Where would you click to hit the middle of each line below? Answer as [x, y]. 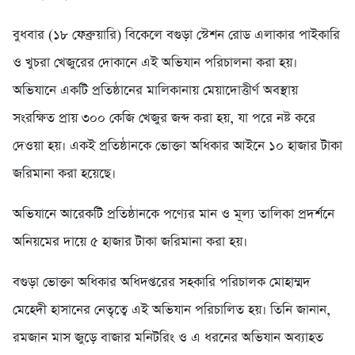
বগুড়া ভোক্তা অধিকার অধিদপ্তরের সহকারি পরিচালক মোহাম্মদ [162, 282]
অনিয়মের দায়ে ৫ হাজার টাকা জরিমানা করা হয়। [130, 242]
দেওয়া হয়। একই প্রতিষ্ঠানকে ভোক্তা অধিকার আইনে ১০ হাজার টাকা [177, 146]
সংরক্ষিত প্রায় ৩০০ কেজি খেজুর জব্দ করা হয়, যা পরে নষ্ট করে [164, 118]
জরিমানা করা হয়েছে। [64, 174]
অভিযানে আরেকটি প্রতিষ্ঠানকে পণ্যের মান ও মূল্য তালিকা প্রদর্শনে [174, 214]
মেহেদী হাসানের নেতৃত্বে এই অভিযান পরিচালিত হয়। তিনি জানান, [172, 310]
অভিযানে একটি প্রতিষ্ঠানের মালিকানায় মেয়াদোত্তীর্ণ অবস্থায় [155, 90]
